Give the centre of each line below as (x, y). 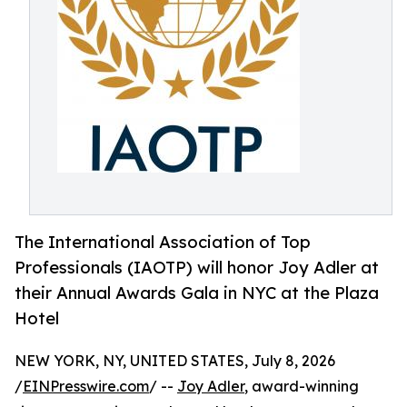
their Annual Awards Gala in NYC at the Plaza (197, 293)
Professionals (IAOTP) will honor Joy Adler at (197, 267)
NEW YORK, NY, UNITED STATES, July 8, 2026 (175, 361)
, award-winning (302, 387)
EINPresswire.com (86, 387)
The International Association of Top (163, 242)
